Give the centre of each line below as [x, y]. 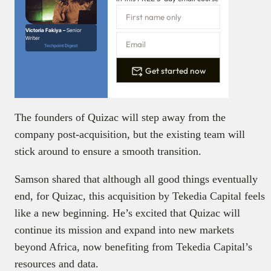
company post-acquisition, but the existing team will [130, 135]
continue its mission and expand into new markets [124, 230]
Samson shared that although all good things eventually [136, 179]
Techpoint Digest [61, 46]
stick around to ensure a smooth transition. [108, 152]
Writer [33, 38]
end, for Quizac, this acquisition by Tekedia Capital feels [140, 196]
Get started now [176, 70]
